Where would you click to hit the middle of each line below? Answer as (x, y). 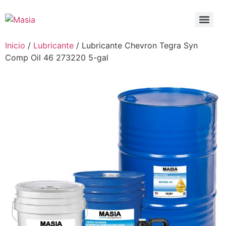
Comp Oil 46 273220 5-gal (57, 58)
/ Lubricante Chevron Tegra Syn (136, 45)
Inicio (15, 45)
